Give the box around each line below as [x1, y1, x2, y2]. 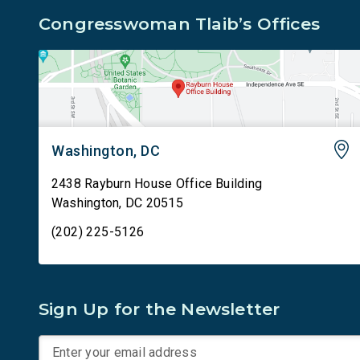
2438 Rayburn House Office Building [51, 176, 263, 191]
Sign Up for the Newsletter [39, 299, 280, 319]
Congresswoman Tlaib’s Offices [39, 14, 321, 34]
